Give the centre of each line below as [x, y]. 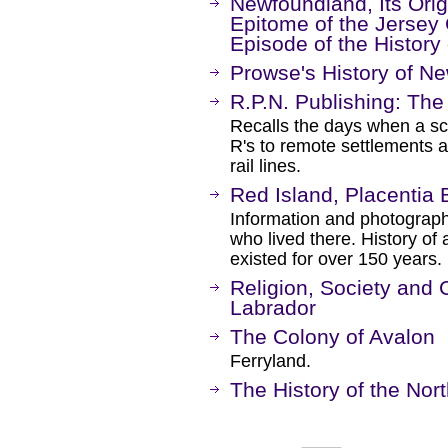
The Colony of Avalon [332, 336]
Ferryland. [270, 361]
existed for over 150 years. [336, 259]
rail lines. [265, 166]
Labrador [273, 307]
